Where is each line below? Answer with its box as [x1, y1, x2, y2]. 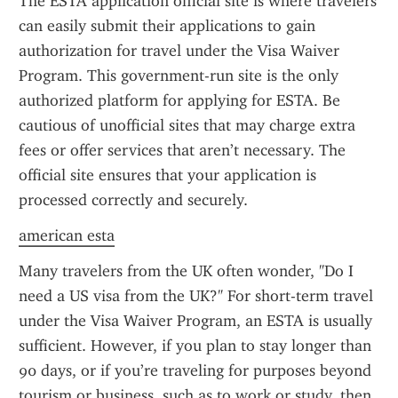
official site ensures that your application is [19, 165, 316, 185]
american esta [19, 226, 115, 245]
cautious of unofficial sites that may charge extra [19, 115, 355, 135]
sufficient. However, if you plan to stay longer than [19, 336, 371, 355]
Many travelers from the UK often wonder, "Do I [19, 261, 354, 281]
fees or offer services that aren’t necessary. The [19, 140, 346, 160]
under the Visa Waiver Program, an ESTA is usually [19, 311, 372, 330]
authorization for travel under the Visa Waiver [19, 41, 339, 60]
